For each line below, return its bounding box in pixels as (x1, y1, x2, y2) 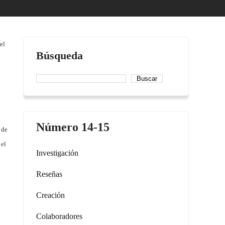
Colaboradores (36, 212, 82, 220)
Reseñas (36, 170, 62, 178)
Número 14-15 (36, 121, 109, 134)
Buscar (137, 75, 157, 82)
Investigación (36, 149, 78, 157)
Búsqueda (36, 49, 83, 62)
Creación (36, 191, 65, 199)
